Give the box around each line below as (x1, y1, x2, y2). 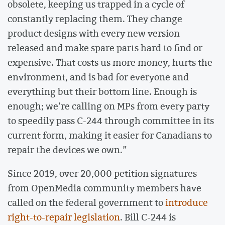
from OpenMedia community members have (8, 181, 201, 195)
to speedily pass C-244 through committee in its (8, 114, 214, 127)
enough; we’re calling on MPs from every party (8, 99, 209, 113)
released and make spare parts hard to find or (8, 41, 202, 54)
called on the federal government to (8, 196, 165, 209)
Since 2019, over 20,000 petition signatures (8, 167, 197, 180)
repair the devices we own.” (8, 143, 127, 156)
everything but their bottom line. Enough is (8, 84, 197, 98)
